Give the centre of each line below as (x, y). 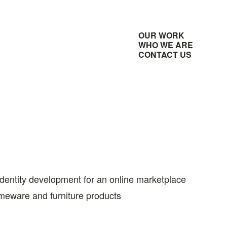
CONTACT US (165, 54)
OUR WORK (161, 35)
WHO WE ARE (165, 45)
